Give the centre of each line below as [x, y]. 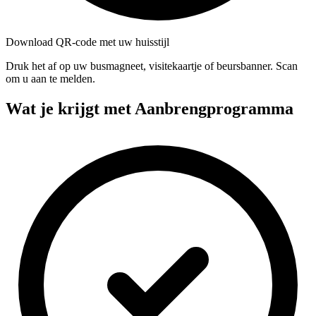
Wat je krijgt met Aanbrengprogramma [150, 108]
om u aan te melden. [50, 78]
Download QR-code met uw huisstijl [87, 42]
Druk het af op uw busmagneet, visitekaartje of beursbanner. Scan [152, 66]
